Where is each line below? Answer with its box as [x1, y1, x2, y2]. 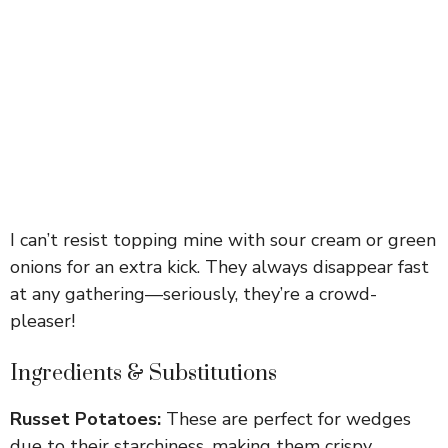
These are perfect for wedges [161, 406, 411, 431]
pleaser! [10, 308, 75, 333]
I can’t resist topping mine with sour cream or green [10, 227, 436, 252]
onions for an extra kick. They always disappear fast [10, 254, 429, 279]
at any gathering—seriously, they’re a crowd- [10, 281, 377, 306]
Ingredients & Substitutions [10, 359, 277, 387]
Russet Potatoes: [10, 406, 161, 431]
